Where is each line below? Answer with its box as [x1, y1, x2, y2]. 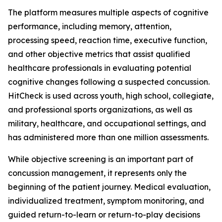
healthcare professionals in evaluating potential [8, 63, 191, 73]
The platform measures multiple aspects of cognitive [8, 7, 209, 18]
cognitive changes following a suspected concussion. [8, 77, 210, 87]
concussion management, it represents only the [8, 168, 187, 178]
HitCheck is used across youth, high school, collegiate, [8, 91, 214, 101]
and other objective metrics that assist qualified [8, 49, 190, 59]
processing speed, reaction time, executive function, [8, 35, 207, 46]
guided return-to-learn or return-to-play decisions [8, 210, 200, 220]
